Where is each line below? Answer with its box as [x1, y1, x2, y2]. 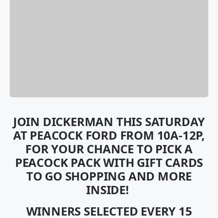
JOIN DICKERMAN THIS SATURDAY [13, 113, 205, 130]
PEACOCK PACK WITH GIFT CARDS [15, 154, 203, 171]
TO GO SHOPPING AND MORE [26, 168, 192, 184]
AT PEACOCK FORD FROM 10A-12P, [13, 127, 205, 144]
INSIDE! [86, 182, 132, 198]
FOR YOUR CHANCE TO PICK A [25, 141, 193, 157]
